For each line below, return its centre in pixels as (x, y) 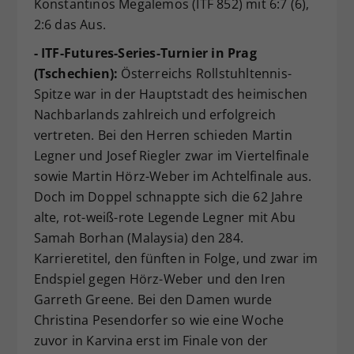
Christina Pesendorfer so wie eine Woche (159, 320)
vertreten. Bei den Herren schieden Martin (163, 135)
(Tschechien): (76, 73)
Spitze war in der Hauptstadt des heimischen (171, 94)
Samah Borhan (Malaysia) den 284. (138, 238)
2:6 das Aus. (70, 24)
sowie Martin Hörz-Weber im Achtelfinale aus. (173, 176)
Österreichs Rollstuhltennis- (205, 73)
